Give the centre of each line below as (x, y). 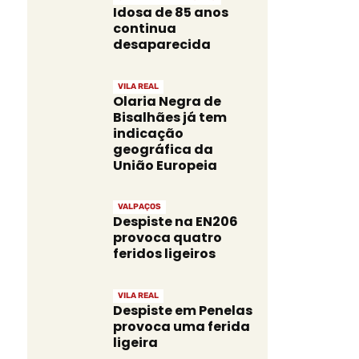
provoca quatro (167, 238)
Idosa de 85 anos (170, 12)
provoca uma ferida (181, 327)
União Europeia (165, 165)
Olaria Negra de (167, 101)
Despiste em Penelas (182, 311)
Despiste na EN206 (175, 222)
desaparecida (161, 44)
